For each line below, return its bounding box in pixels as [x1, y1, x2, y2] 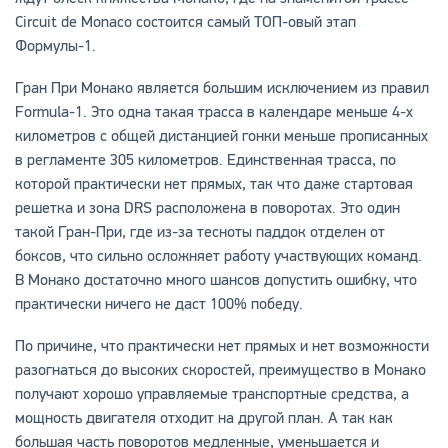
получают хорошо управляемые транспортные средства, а [14, 384, 409, 405]
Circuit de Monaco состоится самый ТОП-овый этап [14, 12, 356, 33]
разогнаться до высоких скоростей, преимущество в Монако [14, 360, 426, 381]
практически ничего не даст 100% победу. [14, 294, 303, 315]
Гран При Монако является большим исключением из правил [14, 78, 429, 99]
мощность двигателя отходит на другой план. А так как [14, 408, 393, 429]
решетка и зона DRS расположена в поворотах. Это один [14, 198, 400, 219]
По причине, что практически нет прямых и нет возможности [14, 336, 429, 357]
